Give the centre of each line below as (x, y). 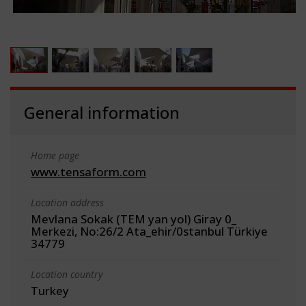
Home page (55, 155)
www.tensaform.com (88, 171)
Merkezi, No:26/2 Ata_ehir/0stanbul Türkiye (149, 231)
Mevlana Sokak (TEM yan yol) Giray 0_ (134, 219)
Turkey (50, 290)
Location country (67, 274)
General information (102, 112)
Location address (67, 202)
